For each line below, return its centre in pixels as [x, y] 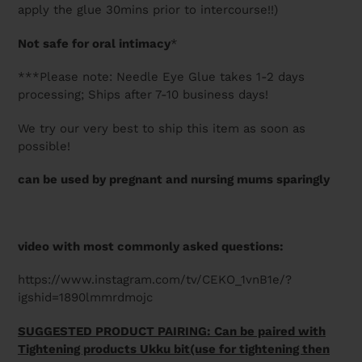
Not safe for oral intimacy [94, 43]
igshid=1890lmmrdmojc [85, 298]
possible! [44, 146]
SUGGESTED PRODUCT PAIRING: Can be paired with [172, 331]
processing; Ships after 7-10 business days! [145, 95]
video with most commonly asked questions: [151, 246]
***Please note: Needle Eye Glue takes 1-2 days [161, 77]
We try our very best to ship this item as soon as [162, 128]
